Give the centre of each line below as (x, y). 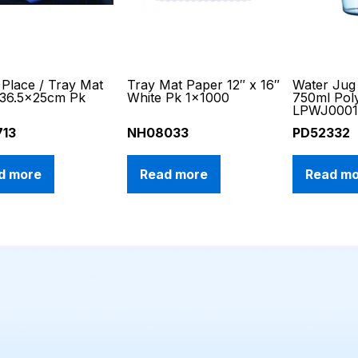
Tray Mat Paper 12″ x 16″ (203, 85)
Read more (173, 175)
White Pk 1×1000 (178, 98)
